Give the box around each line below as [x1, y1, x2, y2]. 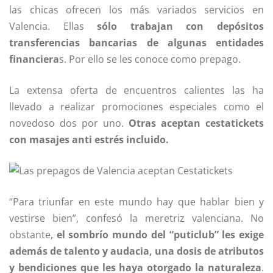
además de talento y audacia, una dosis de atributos [9, 244, 264, 258]
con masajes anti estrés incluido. [9, 133, 169, 147]
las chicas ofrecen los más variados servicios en [9, 3, 264, 17]
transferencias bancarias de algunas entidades [9, 36, 264, 50]
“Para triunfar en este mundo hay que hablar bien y [9, 195, 264, 209]
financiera [9, 52, 59, 66]
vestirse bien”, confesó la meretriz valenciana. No [9, 211, 264, 225]
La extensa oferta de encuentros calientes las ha [9, 83, 264, 97]
